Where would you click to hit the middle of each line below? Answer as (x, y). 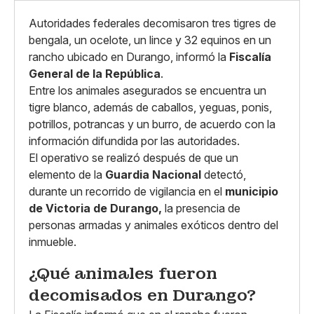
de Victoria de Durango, (95, 208)
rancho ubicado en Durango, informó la (129, 57)
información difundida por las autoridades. (134, 141)
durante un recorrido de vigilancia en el (127, 191)
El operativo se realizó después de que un (134, 158)
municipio (252, 191)
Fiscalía (250, 57)
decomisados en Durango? (142, 295)
